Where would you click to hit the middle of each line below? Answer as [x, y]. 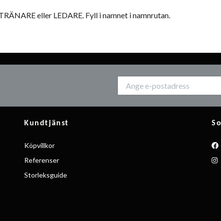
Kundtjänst [47, 124]
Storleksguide [46, 175]
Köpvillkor [39, 146]
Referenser [42, 160]
